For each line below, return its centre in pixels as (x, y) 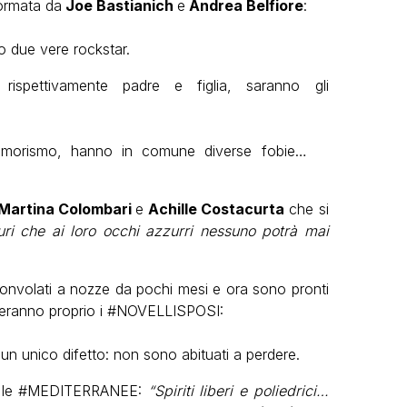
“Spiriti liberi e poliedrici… (238, 390)
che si (306, 208)
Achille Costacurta (214, 208)
